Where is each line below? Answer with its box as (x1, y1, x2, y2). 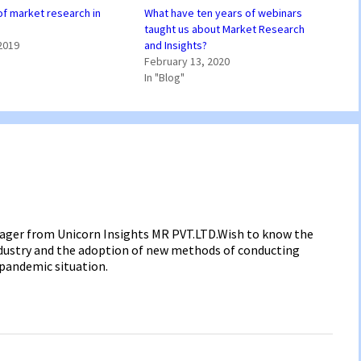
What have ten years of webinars (143, 5, 302, 20)
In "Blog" (143, 69, 185, 85)
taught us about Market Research (143, 21, 305, 36)
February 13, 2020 (143, 53, 230, 68)
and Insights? (143, 37, 207, 52)
